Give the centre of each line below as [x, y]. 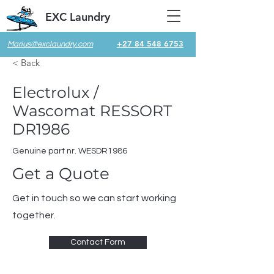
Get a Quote [61, 174]
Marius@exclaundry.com [50, 44]
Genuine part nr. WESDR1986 [70, 151]
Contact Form [98, 242]
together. [34, 215]
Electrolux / [55, 92]
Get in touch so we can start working [94, 198]
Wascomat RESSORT [92, 111]
